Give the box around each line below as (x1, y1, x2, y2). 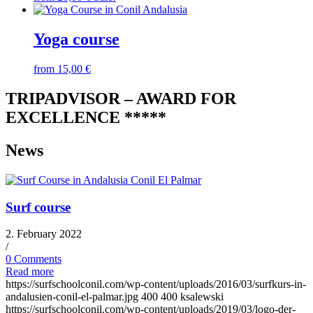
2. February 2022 (6, 228, 82, 240)
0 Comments (6, 253, 61, 265)
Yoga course (34, 30, 119, 49)
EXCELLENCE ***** (6, 108, 166, 126)
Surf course (6, 199, 71, 214)
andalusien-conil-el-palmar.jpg (6, 291, 138, 303)
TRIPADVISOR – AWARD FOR (6, 89, 236, 108)
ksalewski (180, 291, 224, 303)
